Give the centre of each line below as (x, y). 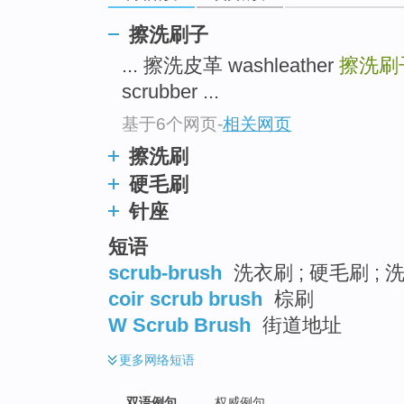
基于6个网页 (170, 124)
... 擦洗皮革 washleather (230, 66)
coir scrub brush (185, 298)
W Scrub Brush (179, 325)
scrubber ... (170, 92)
